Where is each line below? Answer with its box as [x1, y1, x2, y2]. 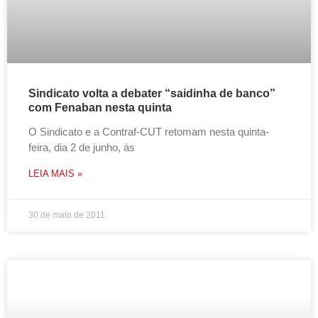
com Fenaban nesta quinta [28, 102, 172, 114]
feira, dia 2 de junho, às [28, 141, 135, 153]
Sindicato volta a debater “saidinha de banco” [28, 87, 275, 99]
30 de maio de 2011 [28, 210, 105, 220]
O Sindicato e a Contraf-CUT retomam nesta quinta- [28, 126, 269, 138]
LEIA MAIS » [28, 168, 82, 179]
